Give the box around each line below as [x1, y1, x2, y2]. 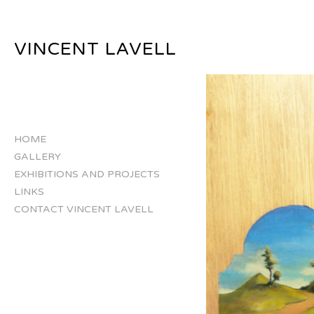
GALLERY [14, 151, 61, 163]
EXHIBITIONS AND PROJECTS [14, 168, 160, 180]
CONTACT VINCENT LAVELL [14, 203, 153, 215]
